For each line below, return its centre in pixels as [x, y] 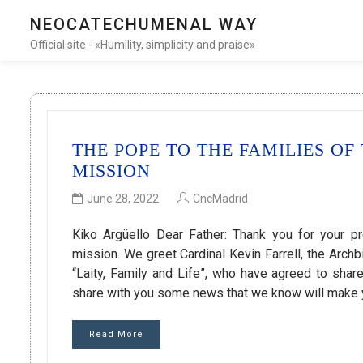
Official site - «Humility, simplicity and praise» [143, 45]
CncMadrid [220, 199]
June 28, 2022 [123, 199]
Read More [116, 335]
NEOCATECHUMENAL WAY [144, 24]
